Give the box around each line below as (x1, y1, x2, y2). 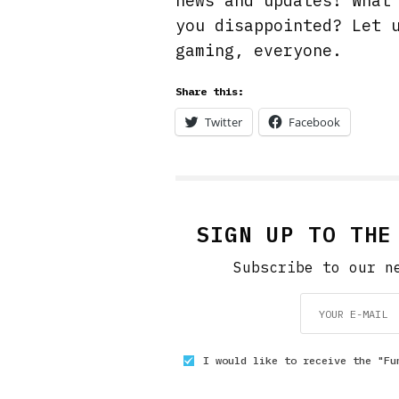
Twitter (205, 114, 242, 130)
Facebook (289, 114, 340, 130)
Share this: (175, 85, 244, 98)
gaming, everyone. (175, 40, 343, 61)
